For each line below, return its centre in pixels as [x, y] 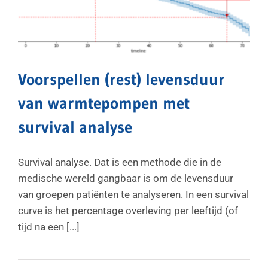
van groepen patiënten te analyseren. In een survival [133, 194]
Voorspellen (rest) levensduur [121, 79]
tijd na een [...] [49, 226]
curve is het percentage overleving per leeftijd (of [128, 210]
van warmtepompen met [104, 103]
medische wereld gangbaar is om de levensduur [126, 178]
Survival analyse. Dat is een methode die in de [120, 162]
